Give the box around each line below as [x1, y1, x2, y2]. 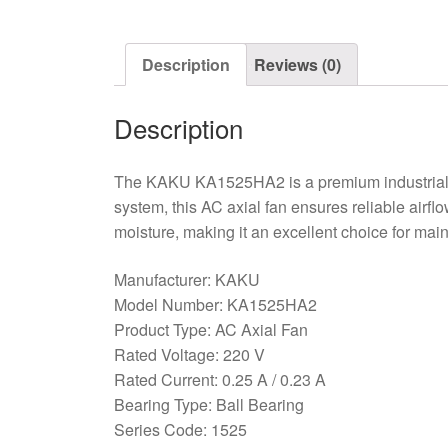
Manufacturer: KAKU [113, 267, 260, 291]
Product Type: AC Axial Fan [113, 317, 308, 341]
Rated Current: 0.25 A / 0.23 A [113, 367, 326, 391]
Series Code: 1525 [113, 417, 247, 441]
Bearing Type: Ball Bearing [113, 392, 304, 416]
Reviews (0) [253, 53, 341, 77]
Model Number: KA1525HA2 [113, 292, 317, 316]
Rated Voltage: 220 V [113, 342, 265, 366]
